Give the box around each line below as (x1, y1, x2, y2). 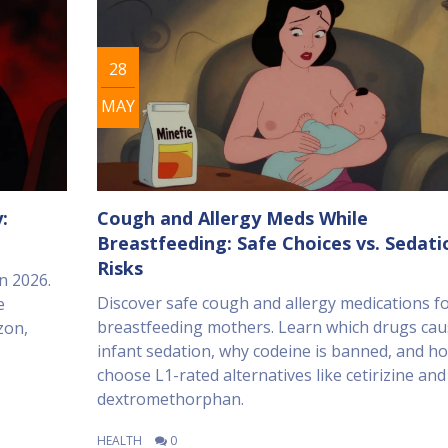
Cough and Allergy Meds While (96, 205, 368, 230)
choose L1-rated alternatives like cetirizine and (96, 363, 446, 386)
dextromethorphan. (96, 387, 244, 410)
